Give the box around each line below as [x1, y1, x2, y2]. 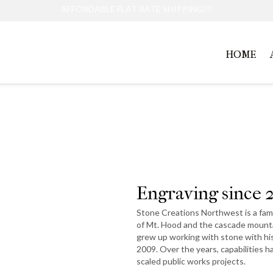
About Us [93, 98, 180, 124]
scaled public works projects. [136, 256, 246, 266]
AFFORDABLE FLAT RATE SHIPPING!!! [60, 4, 213, 14]
